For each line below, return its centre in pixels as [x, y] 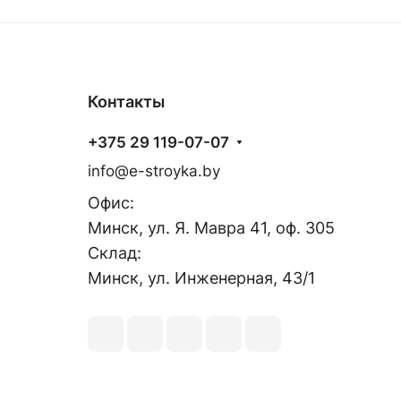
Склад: [115, 253]
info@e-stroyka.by [154, 171]
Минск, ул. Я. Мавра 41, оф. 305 [211, 228]
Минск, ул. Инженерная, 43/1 [201, 278]
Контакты [126, 102]
